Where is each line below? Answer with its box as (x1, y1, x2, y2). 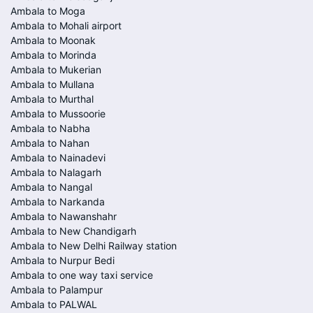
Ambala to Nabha (10, 122, 90, 134)
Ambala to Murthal (10, 93, 94, 105)
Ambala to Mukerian (10, 64, 101, 75)
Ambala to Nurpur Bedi (10, 254, 115, 266)
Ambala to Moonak (10, 34, 96, 46)
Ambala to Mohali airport (10, 20, 122, 31)
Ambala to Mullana (10, 78, 94, 90)
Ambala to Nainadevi (10, 152, 105, 163)
